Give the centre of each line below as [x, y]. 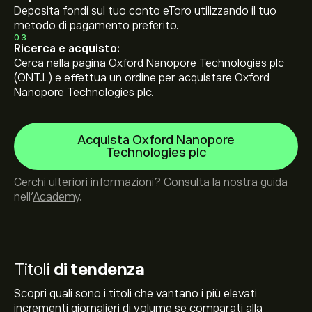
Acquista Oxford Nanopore [156, 140]
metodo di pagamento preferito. [96, 26]
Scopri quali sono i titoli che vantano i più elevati [135, 294]
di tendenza [99, 269]
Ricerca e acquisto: [67, 49]
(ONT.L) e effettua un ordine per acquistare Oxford [142, 78]
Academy [56, 197]
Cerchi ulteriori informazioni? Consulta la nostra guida [151, 182]
